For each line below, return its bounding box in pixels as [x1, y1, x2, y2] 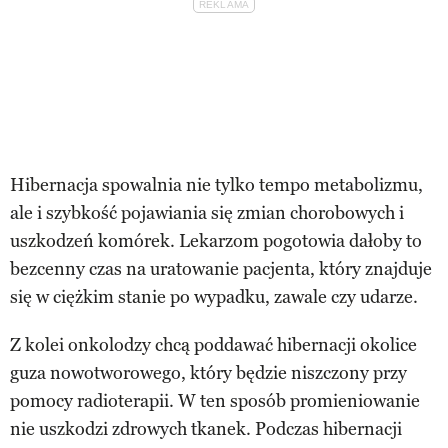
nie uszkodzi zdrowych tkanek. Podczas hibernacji [10, 418, 402, 441]
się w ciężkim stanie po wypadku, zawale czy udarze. [10, 286, 418, 309]
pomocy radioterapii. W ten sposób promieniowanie [10, 390, 420, 413]
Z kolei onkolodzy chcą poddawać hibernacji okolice [10, 334, 417, 357]
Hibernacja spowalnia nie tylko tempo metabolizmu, [10, 174, 423, 197]
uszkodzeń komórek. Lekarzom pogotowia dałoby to [10, 230, 422, 253]
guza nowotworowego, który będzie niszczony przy [10, 362, 407, 385]
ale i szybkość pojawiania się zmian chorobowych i [10, 202, 404, 225]
